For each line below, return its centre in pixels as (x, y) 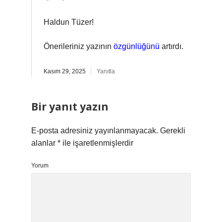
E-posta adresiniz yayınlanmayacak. (95, 131)
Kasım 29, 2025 (65, 71)
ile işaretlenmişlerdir (97, 143)
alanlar (44, 143)
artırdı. (171, 46)
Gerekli (173, 131)
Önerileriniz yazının (79, 46)
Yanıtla (106, 71)
